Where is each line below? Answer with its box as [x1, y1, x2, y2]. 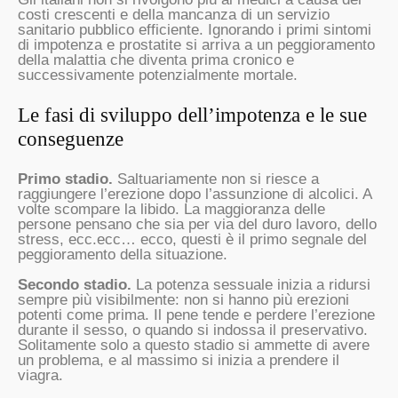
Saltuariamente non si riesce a [113, 171, 319, 188]
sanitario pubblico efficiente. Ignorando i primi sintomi [18, 21, 371, 38]
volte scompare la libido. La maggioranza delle [18, 201, 325, 219]
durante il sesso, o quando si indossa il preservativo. [18, 322, 368, 339]
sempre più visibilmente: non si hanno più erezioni [18, 291, 349, 309]
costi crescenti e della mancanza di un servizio [18, 6, 330, 23]
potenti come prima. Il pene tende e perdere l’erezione [18, 306, 375, 324]
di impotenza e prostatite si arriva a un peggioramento [18, 36, 375, 53]
